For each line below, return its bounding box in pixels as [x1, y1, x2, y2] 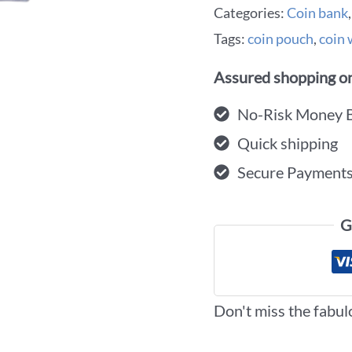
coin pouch [247, 29, 313, 47]
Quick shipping [237, 133, 338, 152]
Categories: [214, 3, 287, 21]
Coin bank [287, 3, 348, 21]
